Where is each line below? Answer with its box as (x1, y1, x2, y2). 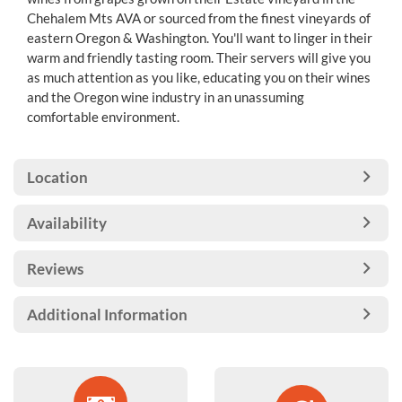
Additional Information (27, 305, 188, 324)
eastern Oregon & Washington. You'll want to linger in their (27, 30, 372, 46)
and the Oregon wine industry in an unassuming (27, 89, 304, 105)
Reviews (27, 259, 83, 278)
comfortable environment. (27, 109, 179, 125)
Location (27, 168, 88, 187)
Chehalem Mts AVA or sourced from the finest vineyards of (27, 10, 371, 26)
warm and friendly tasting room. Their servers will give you (27, 49, 371, 66)
